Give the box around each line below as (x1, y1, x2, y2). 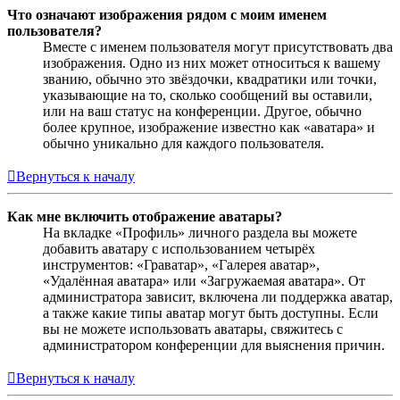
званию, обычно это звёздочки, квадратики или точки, (43, 71, 377, 87)
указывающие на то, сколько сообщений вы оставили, (43, 87, 372, 104)
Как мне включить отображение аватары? (7, 209, 282, 225)
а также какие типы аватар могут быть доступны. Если (43, 305, 379, 321)
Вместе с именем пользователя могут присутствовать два (43, 39, 393, 55)
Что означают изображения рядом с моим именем (7, 7, 327, 23)
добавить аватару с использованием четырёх (43, 241, 315, 257)
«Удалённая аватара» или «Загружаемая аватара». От (43, 273, 365, 289)
